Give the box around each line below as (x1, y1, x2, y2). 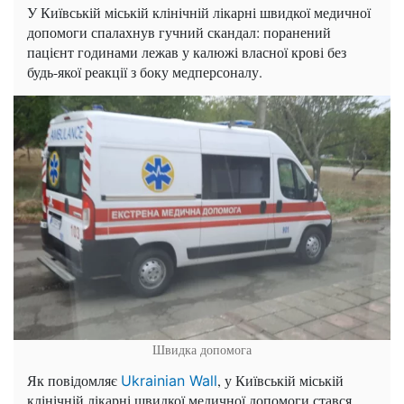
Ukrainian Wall (121, 371, 217, 390)
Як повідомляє (27, 370, 121, 390)
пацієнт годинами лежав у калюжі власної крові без (27, 42, 346, 61)
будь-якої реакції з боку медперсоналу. (27, 62, 262, 81)
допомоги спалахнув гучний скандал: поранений (27, 23, 331, 41)
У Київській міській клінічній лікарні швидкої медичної (27, 3, 371, 22)
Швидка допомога (152, 340, 252, 358)
